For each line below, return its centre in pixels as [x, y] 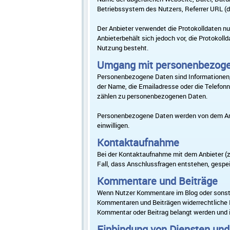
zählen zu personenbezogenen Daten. [152, 96]
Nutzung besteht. [123, 48]
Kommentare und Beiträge [157, 181]
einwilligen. [113, 125]
